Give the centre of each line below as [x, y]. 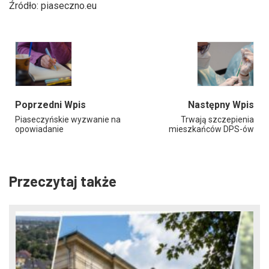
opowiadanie [39, 129]
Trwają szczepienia [217, 120]
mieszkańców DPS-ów [211, 129]
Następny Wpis [221, 105]
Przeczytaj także [63, 181]
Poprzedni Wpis [50, 105]
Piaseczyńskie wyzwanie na [68, 120]
